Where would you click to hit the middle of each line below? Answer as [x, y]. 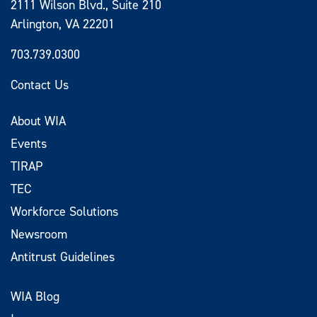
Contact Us [40, 84]
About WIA [38, 120]
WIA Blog [35, 296]
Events [29, 143]
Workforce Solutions [64, 211]
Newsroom [39, 234]
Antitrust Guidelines [63, 256]
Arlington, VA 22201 [63, 23]
